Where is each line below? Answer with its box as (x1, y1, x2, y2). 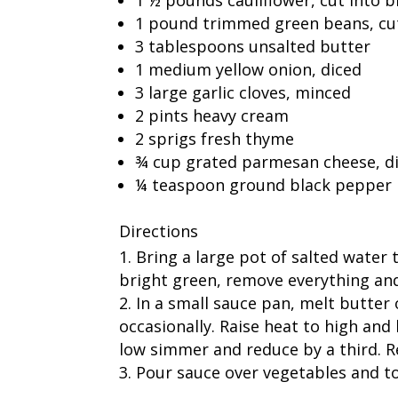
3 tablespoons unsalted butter (135, 35, 371, 57)
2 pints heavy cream (135, 104, 290, 126)
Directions (119, 219, 199, 242)
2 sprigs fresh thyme (135, 127, 295, 149)
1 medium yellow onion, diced (135, 58, 362, 80)
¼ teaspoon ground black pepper (135, 173, 393, 195)
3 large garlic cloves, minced (135, 81, 352, 103)
